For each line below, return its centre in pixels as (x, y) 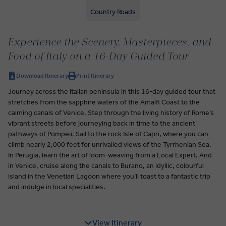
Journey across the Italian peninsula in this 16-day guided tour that (112, 91)
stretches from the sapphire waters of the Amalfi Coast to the (104, 102)
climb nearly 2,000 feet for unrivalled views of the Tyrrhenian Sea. (110, 144)
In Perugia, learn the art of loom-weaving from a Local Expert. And (110, 155)
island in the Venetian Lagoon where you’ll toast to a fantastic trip (109, 176)
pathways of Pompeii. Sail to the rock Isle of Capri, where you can (108, 134)
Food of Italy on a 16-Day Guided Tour (98, 56)
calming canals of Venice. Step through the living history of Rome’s (111, 112)
